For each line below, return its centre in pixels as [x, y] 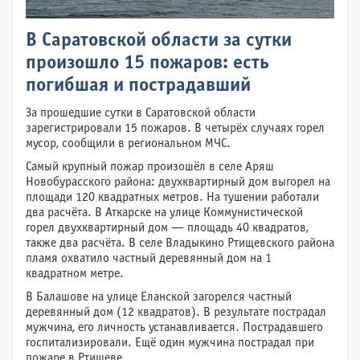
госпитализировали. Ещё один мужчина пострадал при [170, 343]
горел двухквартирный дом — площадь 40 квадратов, [167, 228]
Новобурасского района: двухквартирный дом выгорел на [178, 182]
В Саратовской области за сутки [159, 41]
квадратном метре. [75, 274]
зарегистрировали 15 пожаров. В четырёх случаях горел [175, 128]
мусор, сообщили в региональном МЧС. [128, 143]
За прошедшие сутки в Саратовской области [141, 113]
